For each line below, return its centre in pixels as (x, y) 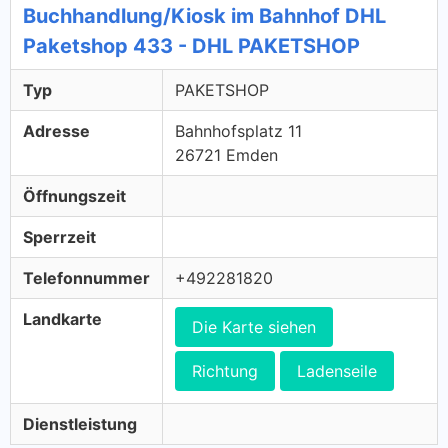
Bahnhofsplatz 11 (238, 131)
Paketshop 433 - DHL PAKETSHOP (191, 46)
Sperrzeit (59, 237)
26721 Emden (226, 155)
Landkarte (62, 319)
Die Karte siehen (254, 327)
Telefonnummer (86, 278)
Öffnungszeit (74, 196)
